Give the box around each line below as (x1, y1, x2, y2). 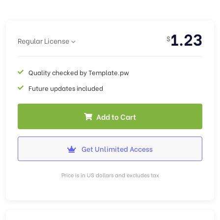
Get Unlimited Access (80, 143, 153, 154)
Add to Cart (96, 111, 136, 122)
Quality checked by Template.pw (28, 67, 129, 77)
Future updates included (28, 83, 103, 92)
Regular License (18, 35, 69, 46)
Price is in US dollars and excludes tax (61, 171, 159, 179)
